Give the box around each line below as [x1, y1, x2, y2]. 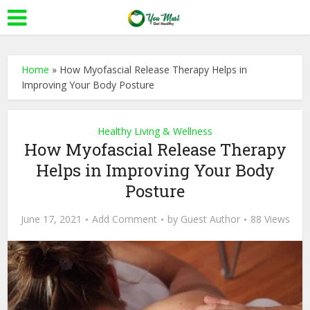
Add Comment [91, 212, 157, 226]
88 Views [250, 212, 290, 226]
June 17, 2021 [20, 212, 82, 226]
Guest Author [180, 212, 240, 226]
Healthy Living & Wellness [98, 125, 212, 138]
